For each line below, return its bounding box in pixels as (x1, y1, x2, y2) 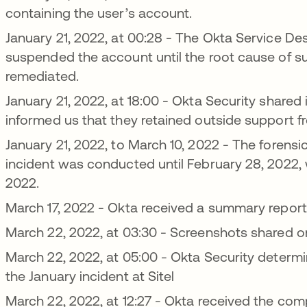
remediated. (5, 67, 79, 84)
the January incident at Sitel (5, 267, 178, 284)
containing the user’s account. (5, 4, 196, 21)
